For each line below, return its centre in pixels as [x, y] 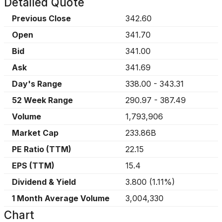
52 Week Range [42, 100]
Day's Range [37, 84]
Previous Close [41, 18]
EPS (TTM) [33, 166]
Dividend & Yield [44, 182]
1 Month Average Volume [61, 198]
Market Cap [35, 133]
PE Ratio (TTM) [42, 149]
